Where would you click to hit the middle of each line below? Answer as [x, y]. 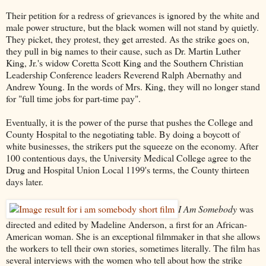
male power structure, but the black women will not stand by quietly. [132, 27]
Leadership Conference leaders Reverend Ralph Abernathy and [124, 74]
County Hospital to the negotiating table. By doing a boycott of [123, 134]
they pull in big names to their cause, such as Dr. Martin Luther [123, 50]
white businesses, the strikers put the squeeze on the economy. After [132, 145]
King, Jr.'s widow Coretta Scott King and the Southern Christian [125, 62]
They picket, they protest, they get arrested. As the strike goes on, [128, 39]
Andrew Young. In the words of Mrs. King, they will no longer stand [133, 86]
